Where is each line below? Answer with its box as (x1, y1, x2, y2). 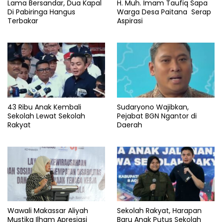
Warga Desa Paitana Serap (117, 7, 211, 17)
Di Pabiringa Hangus (7, 7, 75, 17)
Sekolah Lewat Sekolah (7, 111, 85, 121)
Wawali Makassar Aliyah (7, 206, 88, 216)
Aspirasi (117, 16, 143, 26)
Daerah (117, 119, 142, 130)
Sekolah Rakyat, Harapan (117, 206, 202, 216)
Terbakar (7, 16, 38, 26)
